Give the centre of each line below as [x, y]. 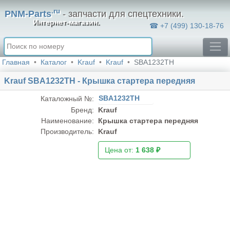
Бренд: [83, 110]
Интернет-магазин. [66, 22]
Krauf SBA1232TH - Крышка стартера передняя [100, 81]
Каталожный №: [68, 99]
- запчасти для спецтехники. [122, 14]
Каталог [54, 62]
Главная [16, 62]
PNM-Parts [28, 14]
